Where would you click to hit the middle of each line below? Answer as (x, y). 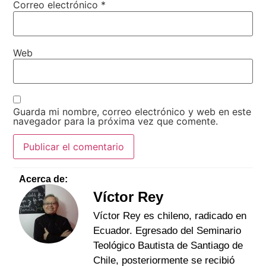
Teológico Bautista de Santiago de (168, 246)
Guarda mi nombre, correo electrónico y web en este (132, 111)
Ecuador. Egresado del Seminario (167, 231)
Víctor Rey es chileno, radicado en (170, 216)
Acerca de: (44, 179)
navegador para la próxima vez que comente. (116, 121)
